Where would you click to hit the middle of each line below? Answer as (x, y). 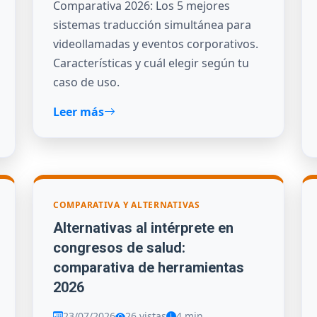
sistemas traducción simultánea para (152, 24)
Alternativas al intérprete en (143, 228)
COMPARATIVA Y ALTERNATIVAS (127, 204)
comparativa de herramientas (149, 268)
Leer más (79, 111)
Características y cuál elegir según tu (151, 63)
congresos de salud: (119, 248)
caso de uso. (86, 82)
